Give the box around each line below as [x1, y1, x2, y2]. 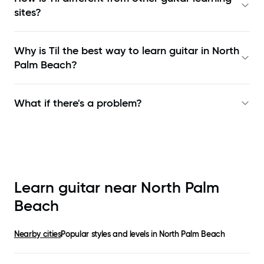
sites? [14, 6, 41, 19]
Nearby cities [14, 229, 61, 240]
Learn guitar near [14, 178, 141, 197]
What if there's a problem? [14, 97, 142, 110]
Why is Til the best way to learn [14, 44, 169, 58]
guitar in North [169, 44, 239, 58]
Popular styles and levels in [61, 229, 160, 240]
